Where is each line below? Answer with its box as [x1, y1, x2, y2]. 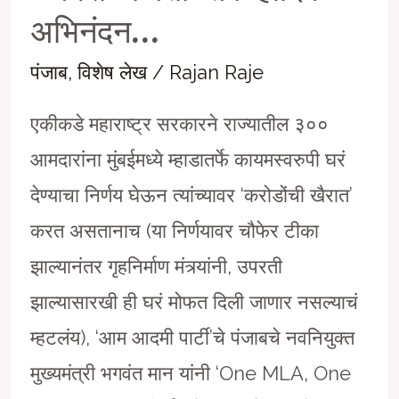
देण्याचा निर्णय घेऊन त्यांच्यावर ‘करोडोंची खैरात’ [29, 183, 353, 208]
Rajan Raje [168, 61, 264, 85]
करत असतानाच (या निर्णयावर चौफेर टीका [29, 219, 319, 243]
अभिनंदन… [29, 11, 159, 53]
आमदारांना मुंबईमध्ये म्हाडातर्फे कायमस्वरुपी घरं [29, 148, 346, 172]
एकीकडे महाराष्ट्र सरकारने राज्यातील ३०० [29, 112, 329, 136]
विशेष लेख [77, 61, 147, 85]
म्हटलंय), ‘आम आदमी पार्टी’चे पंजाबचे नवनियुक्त [29, 326, 354, 350]
